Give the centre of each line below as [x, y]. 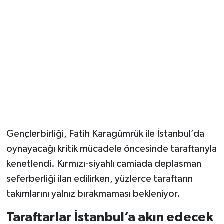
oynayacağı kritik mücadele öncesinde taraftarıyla [111, 149]
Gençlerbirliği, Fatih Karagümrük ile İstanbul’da [105, 134]
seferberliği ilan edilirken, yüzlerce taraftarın [99, 179]
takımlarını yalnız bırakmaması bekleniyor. [93, 194]
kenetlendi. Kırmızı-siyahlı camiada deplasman [104, 164]
